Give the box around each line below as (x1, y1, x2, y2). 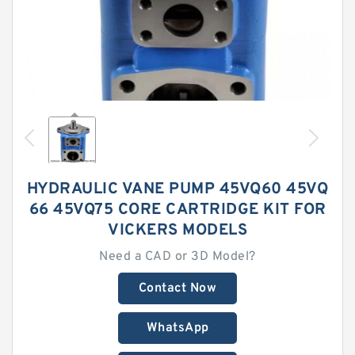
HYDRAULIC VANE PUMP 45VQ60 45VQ (26, 179, 329, 200)
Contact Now (138, 281, 217, 296)
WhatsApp (146, 320, 209, 336)
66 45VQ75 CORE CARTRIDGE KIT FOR (29, 200, 326, 220)
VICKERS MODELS (108, 220, 247, 241)
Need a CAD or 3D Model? (99, 249, 256, 265)
